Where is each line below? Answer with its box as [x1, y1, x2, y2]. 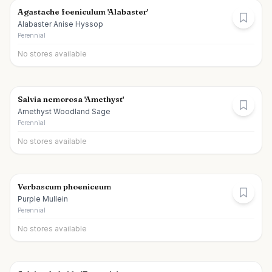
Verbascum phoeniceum [18, 182, 111, 191]
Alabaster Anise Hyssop [18, 19, 103, 29]
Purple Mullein [18, 194, 68, 203]
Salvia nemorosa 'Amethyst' [18, 94, 124, 104]
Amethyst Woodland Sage [18, 107, 110, 116]
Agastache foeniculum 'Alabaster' [18, 7, 148, 16]
